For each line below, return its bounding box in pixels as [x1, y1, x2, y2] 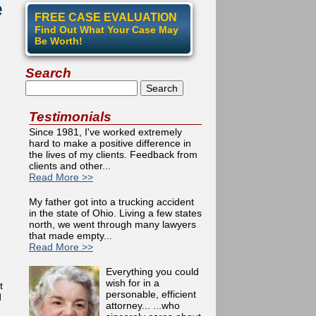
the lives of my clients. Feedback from [29, 149, 197, 160]
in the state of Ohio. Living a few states [29, 207, 202, 219]
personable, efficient [106, 288, 196, 300]
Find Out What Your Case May [35, 24, 178, 35]
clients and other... [29, 160, 111, 171]
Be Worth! [35, 35, 83, 47]
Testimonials [29, 109, 111, 124]
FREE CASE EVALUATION [35, 11, 177, 23]
